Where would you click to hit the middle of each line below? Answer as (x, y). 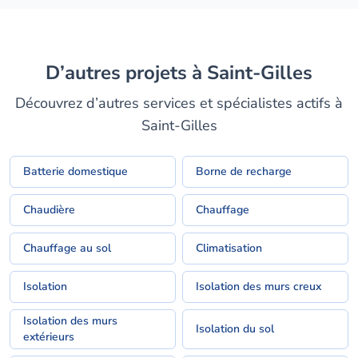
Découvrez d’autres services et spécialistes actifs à (179, 103)
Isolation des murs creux (259, 286)
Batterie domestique (76, 171)
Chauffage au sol (67, 248)
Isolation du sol (235, 329)
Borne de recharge (244, 171)
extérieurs (49, 337)
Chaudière (49, 210)
